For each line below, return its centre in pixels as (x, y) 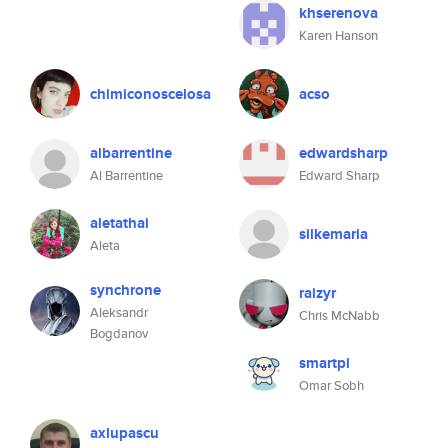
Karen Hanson (338, 35)
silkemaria (333, 234)
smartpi (324, 363)
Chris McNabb (339, 315)
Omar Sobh (331, 385)
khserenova (338, 13)
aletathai (119, 223)
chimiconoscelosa (150, 94)
